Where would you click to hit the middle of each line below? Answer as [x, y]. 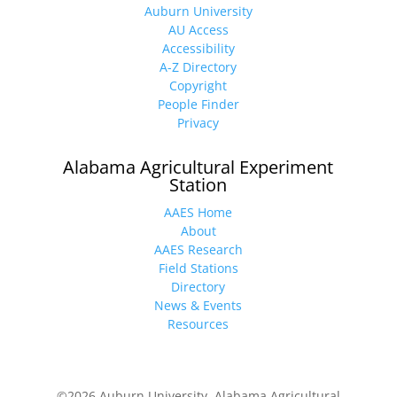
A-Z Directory [198, 67]
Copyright [198, 86]
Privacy [198, 123]
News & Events [198, 306]
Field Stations [198, 269]
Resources [198, 324]
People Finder [198, 105]
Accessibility [198, 49]
